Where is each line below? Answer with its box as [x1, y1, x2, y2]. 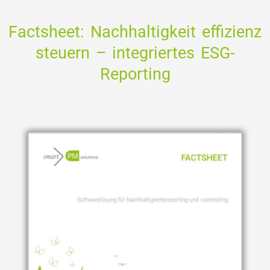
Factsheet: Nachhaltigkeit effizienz [8, 22, 262, 42]
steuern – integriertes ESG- [35, 43, 235, 63]
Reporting [99, 64, 171, 84]
